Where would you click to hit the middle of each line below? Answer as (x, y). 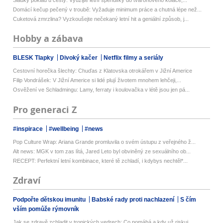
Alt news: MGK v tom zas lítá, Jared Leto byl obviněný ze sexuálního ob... (102, 151)
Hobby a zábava (48, 39)
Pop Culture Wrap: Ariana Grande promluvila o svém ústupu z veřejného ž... (105, 142)
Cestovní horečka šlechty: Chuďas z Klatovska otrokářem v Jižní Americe (103, 71)
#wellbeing (65, 129)
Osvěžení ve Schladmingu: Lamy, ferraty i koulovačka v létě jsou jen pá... (102, 90)
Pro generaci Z (45, 110)
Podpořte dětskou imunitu (50, 199)
